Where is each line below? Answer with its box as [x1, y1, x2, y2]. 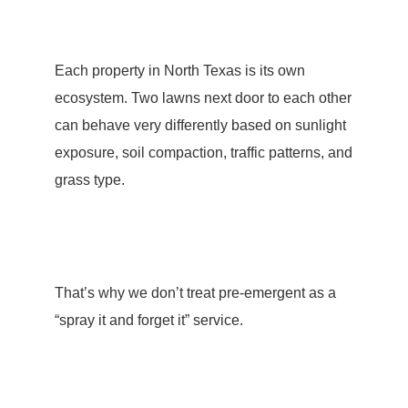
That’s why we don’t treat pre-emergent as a [54, 285, 336, 301]
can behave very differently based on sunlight [54, 117, 346, 133]
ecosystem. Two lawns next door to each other [54, 90, 352, 106]
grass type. [54, 172, 125, 188]
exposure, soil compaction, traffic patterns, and [54, 145, 352, 160]
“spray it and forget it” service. [54, 312, 243, 328]
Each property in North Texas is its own [54, 63, 305, 78]
